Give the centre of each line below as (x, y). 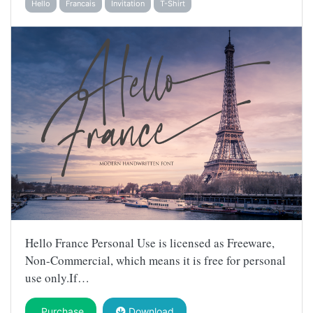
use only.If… (57, 278)
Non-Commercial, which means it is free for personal (155, 261)
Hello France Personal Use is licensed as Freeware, (150, 243)
